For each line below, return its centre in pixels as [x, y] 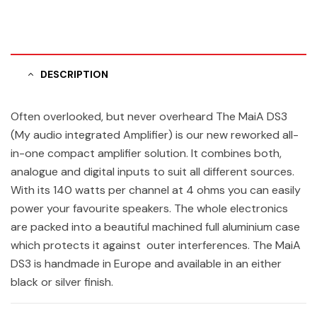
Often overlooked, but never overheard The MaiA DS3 [149, 116]
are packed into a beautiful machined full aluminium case [155, 226]
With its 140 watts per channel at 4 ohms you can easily [156, 190]
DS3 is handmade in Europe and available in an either [146, 263]
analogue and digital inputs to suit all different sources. [152, 171]
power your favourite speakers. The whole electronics [149, 208]
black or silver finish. [62, 282]
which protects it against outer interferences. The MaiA [156, 245]
